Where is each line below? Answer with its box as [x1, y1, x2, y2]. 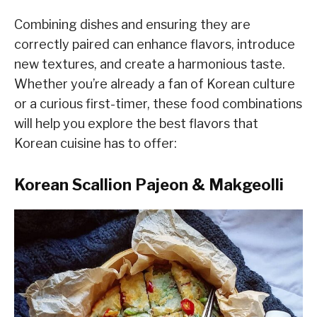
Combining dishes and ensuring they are [14, 17, 250, 33]
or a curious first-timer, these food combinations [14, 96, 302, 112]
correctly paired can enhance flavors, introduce [14, 37, 295, 52]
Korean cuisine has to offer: [14, 136, 177, 151]
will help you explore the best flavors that [14, 116, 258, 132]
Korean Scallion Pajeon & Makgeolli [14, 175, 284, 195]
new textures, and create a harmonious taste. [14, 57, 285, 72]
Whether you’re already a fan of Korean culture [14, 76, 295, 92]
